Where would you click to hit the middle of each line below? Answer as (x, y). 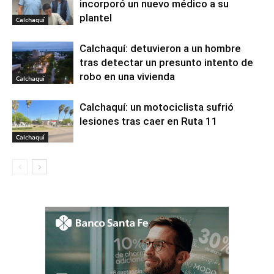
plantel (96, 17)
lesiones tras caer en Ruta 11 (149, 121)
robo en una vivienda (127, 76)
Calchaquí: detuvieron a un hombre (160, 48)
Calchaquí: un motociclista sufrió (157, 107)
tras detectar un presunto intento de (166, 62)
